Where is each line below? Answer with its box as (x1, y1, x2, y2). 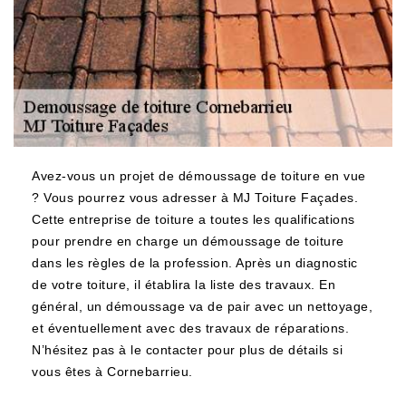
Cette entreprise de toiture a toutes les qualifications (32, 212, 355, 227)
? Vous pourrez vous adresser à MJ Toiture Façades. (32, 190, 358, 205)
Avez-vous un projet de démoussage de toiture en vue (32, 169, 366, 183)
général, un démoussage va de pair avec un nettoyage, (32, 299, 372, 314)
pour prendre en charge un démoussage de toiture (32, 234, 344, 248)
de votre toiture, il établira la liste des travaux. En (32, 277, 335, 292)
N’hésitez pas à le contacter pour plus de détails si (32, 343, 343, 357)
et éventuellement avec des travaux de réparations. (32, 321, 349, 335)
